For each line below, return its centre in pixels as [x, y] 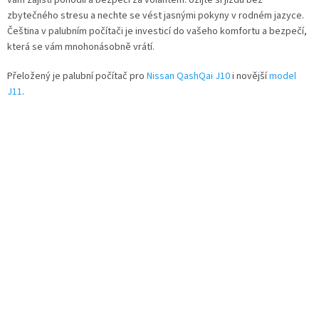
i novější [250, 76]
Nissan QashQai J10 [188, 76]
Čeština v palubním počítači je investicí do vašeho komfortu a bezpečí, [157, 31]
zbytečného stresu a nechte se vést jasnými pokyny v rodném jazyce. [156, 15]
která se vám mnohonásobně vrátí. [81, 47]
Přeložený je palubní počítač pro [77, 76]
